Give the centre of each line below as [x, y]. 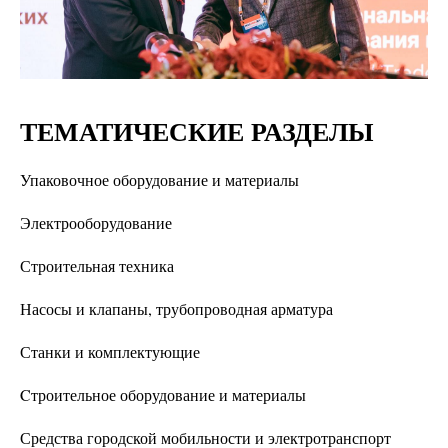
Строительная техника [97, 266]
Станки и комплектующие [110, 352]
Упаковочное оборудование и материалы [159, 180]
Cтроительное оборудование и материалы [163, 395]
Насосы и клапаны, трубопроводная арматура [176, 309]
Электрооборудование [96, 223]
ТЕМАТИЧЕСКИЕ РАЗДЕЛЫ [197, 131]
